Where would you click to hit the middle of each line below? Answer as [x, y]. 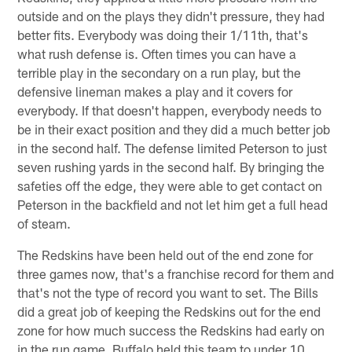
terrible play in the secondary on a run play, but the [159, 73]
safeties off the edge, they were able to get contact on [170, 186]
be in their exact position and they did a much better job [174, 129]
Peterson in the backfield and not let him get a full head [173, 205]
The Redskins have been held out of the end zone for [165, 255]
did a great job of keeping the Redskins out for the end [169, 312]
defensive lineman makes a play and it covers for [155, 92]
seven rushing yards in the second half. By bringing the [171, 167]
